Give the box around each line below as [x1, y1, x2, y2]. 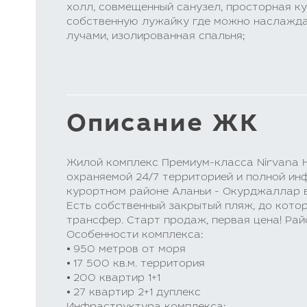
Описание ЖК [66, 113, 260, 138]
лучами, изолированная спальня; [66, 32, 245, 42]
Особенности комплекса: [66, 230, 203, 241]
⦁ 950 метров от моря [66, 245, 186, 255]
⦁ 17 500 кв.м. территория [66, 259, 205, 269]
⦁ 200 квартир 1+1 [66, 273, 160, 284]
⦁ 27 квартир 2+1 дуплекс [66, 288, 201, 298]
